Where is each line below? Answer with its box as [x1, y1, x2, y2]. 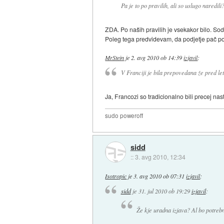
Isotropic [105, 171, 127, 180]
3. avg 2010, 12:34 [134, 152, 185, 161]
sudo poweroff [105, 111, 143, 120]
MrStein [105, 53, 124, 61]
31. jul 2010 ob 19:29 [138, 186, 190, 195]
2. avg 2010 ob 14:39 [131, 53, 182, 61]
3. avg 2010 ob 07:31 [133, 171, 185, 180]
